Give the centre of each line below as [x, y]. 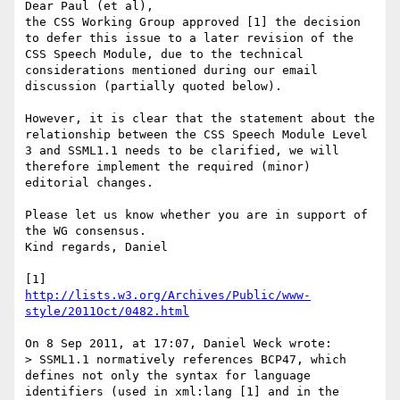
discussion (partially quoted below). [154, 87]
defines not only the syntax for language [168, 376]
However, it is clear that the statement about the [200, 119]
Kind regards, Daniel [96, 247]
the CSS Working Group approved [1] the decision [193, 22]
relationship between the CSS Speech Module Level [196, 135]
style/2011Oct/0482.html [107, 312]
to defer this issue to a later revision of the [189, 38]
